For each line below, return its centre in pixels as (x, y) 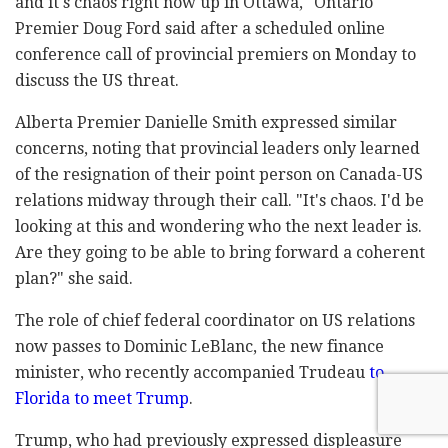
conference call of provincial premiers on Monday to (215, 55)
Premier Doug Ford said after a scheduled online (200, 29)
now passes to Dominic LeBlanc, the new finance (199, 347)
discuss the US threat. (97, 81)
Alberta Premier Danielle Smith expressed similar (206, 123)
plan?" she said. (74, 279)
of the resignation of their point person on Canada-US (219, 175)
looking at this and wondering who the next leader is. (218, 227)
